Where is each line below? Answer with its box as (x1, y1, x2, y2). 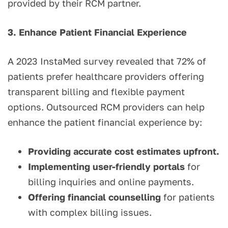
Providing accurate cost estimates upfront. (28, 146, 219, 157)
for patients (161, 191, 215, 203)
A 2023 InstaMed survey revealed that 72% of (8, 55, 206, 67)
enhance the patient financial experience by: (8, 117, 202, 128)
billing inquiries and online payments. (28, 176, 194, 188)
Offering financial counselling (28, 191, 161, 203)
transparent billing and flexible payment (8, 86, 185, 98)
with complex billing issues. (28, 207, 152, 218)
